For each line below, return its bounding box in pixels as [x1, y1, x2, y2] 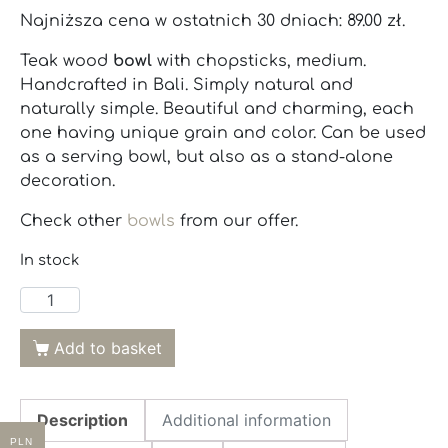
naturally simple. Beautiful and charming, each [20, 100, 414, 119]
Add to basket [53, 338, 162, 359]
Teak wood [20, 52, 113, 71]
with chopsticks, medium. [157, 52, 366, 71]
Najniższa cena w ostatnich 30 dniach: [20, 12, 347, 31]
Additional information [162, 410, 331, 431]
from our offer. [175, 212, 298, 231]
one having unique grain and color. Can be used [20, 124, 426, 143]
